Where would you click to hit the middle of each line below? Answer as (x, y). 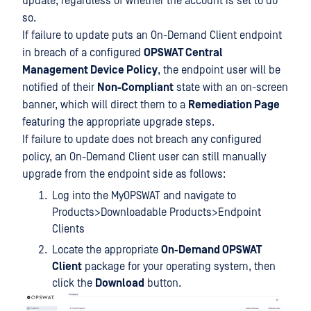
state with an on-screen (231, 87)
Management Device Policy (90, 70)
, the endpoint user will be (219, 70)
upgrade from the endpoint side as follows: (124, 174)
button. (163, 283)
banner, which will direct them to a (105, 105)
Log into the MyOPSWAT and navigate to (144, 196)
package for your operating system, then (179, 267)
